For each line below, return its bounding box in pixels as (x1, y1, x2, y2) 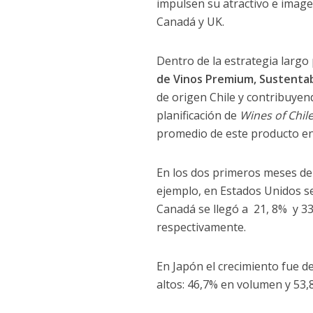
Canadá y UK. (156, 14, 225, 29)
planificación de (156, 108, 240, 123)
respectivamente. (156, 219, 247, 235)
